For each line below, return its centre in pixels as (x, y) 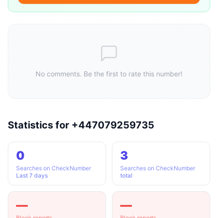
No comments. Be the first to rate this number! (109, 74)
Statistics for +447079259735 (81, 125)
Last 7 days (32, 175)
